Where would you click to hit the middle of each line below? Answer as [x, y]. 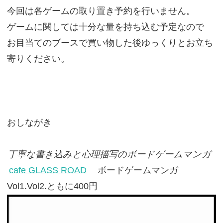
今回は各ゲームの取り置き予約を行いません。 [101, 11]
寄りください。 [38, 59]
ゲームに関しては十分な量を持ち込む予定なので [105, 27]
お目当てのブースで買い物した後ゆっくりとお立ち [110, 43]
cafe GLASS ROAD [48, 170]
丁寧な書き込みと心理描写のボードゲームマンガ [109, 154]
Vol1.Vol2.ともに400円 [52, 186]
